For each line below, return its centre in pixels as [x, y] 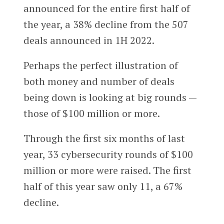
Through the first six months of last [104, 138]
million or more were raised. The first [107, 170]
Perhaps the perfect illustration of [100, 65]
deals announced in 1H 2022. [89, 40]
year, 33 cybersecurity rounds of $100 [108, 154]
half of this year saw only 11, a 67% [103, 186]
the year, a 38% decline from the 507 [106, 24]
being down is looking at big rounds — [110, 97]
